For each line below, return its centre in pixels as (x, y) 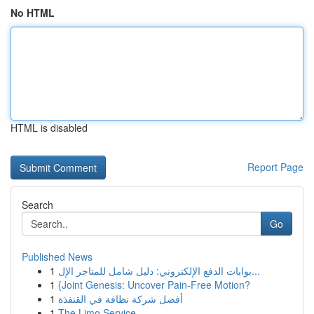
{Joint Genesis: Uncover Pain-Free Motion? (154, 285)
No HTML (33, 13)
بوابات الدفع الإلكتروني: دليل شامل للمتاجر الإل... (256, 271)
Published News (57, 257)
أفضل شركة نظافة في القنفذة (121, 299)
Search (37, 205)
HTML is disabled (49, 128)
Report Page (275, 167)
